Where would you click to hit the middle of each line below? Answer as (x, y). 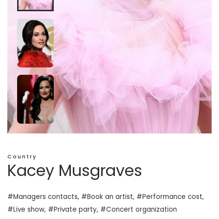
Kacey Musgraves (75, 170)
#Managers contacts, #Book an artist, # (75, 197)
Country (22, 156)
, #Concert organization (137, 209)
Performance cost (172, 197)
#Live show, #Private (43, 209)
